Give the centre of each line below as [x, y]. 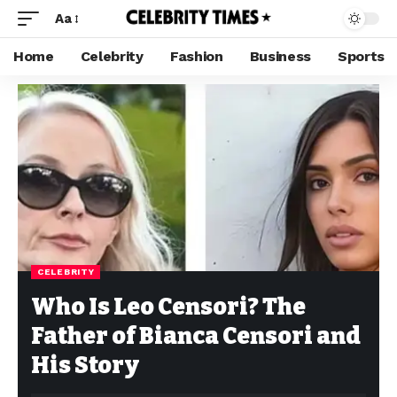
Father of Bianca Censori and [196, 336]
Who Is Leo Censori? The [168, 307]
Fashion [196, 56]
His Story [85, 366]
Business [280, 56]
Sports [362, 56]
